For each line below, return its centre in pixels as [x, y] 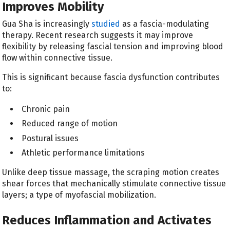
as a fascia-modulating [165, 24]
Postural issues [50, 138]
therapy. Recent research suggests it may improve [98, 35]
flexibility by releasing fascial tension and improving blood [113, 47]
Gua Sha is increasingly [47, 24]
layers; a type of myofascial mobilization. [79, 195]
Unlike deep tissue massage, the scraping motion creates [111, 172]
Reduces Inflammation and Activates [107, 221]
